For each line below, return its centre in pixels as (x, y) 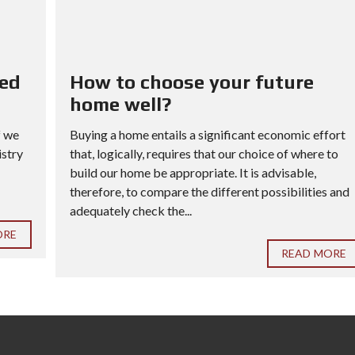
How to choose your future (191, 82)
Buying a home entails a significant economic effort (207, 135)
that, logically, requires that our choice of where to (204, 154)
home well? (120, 105)
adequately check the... (130, 211)
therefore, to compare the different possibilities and (209, 192)
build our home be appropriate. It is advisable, (193, 173)
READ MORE (314, 254)
